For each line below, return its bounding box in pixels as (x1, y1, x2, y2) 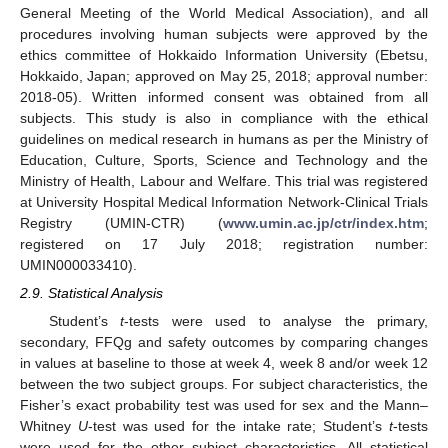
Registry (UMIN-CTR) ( (20, 214, 223, 231)
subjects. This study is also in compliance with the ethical (20, 109, 428, 126)
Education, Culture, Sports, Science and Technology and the (20, 151, 428, 168)
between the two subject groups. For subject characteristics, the (20, 376, 428, 393)
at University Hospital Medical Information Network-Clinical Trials (20, 193, 428, 210)
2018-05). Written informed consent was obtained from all (20, 88, 428, 105)
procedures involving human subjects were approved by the (20, 25, 428, 42)
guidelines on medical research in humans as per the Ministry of (20, 130, 428, 147)
